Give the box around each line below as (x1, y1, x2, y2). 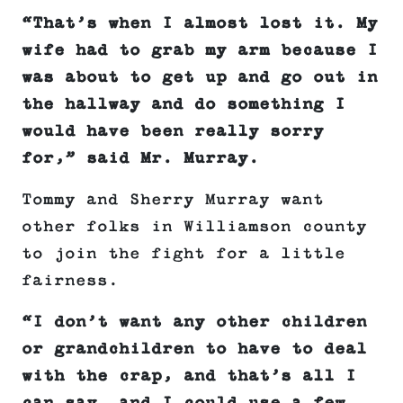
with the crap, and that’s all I (22, 367, 356, 386)
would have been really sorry (22, 122, 324, 141)
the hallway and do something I (22, 95, 345, 114)
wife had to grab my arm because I (22, 41, 378, 60)
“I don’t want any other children (22, 313, 367, 332)
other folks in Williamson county (22, 218, 367, 237)
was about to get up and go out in (22, 68, 378, 87)
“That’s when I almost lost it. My (22, 14, 378, 33)
